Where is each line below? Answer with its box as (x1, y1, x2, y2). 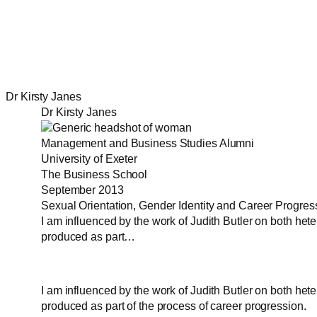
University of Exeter (41, 153, 137, 166)
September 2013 (41, 184, 124, 197)
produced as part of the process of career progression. (41, 299, 306, 312)
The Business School (41, 168, 148, 181)
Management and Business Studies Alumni (41, 137, 255, 150)
